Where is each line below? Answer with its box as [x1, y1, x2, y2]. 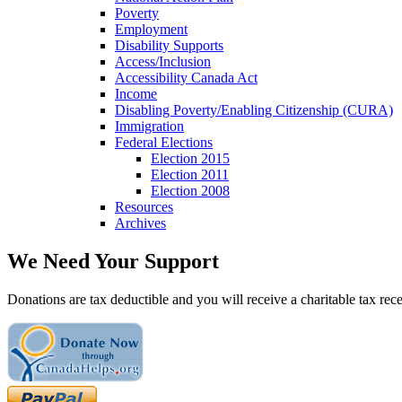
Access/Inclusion [115, 54, 211, 69]
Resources [115, 199, 173, 214]
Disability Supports [115, 38, 223, 53]
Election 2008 [151, 183, 230, 198]
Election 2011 [151, 167, 229, 182]
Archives [115, 215, 166, 231]
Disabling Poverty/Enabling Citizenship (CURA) [115, 102, 393, 118]
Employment [115, 22, 188, 37]
